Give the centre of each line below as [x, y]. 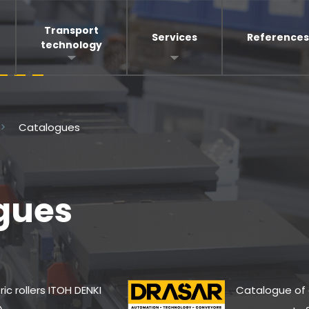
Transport [71, 30]
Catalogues [49, 127]
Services [175, 37]
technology [71, 44]
